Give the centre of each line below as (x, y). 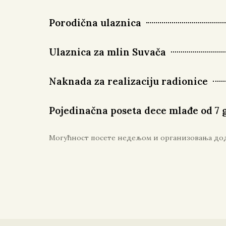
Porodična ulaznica (95, 22)
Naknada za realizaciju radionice (128, 81)
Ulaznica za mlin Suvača (107, 52)
